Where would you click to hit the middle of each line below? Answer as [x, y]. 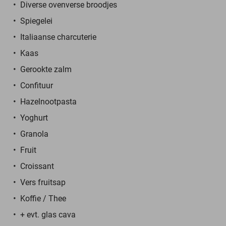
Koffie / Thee [43, 198]
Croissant [37, 166]
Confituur [37, 85]
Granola [34, 134]
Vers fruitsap [43, 182]
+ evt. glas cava [48, 214]
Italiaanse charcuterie [59, 37]
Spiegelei [36, 21]
